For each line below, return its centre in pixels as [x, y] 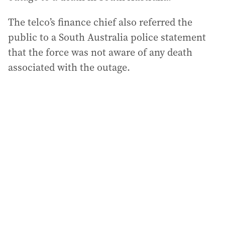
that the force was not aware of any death [100, 52]
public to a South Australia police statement [107, 37]
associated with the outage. [69, 67]
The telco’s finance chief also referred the [100, 22]
